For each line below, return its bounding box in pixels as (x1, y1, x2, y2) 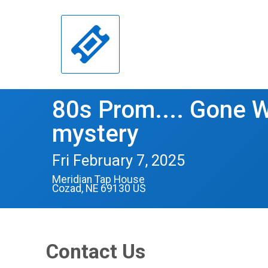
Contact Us (46, 239, 145, 263)
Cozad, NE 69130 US (52, 182, 146, 194)
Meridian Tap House (52, 173, 145, 185)
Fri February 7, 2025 (52, 151, 185, 169)
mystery (52, 119, 139, 148)
